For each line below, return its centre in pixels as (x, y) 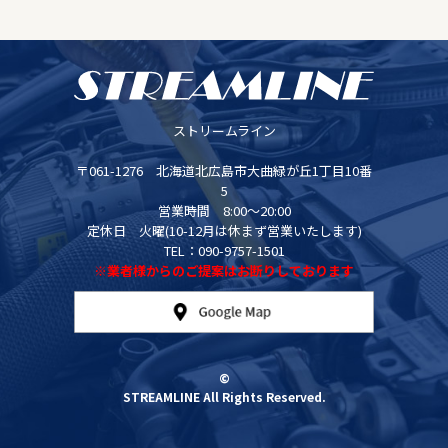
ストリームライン (224, 131)
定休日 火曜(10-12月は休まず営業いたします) (224, 231)
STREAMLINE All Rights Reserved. (224, 397)
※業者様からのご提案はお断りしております (224, 271)
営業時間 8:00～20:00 (224, 211)
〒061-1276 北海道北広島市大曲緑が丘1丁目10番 (224, 171)
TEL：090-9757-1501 (224, 251)
